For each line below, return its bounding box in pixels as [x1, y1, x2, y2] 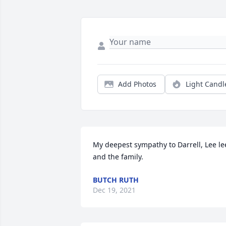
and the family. [93, 152, 143, 161]
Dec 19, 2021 [93, 185, 136, 195]
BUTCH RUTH [93, 175, 139, 185]
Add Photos [118, 79, 156, 89]
